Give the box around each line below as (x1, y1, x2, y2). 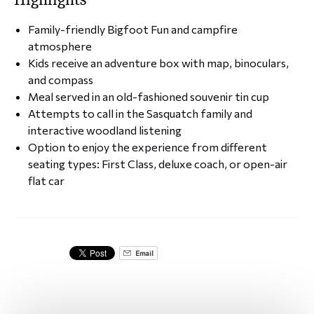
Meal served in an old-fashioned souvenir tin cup (28, 89, 269, 103)
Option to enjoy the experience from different (28, 139, 267, 153)
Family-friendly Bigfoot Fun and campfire (28, 22, 238, 36)
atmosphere (28, 39, 92, 53)
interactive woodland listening (28, 123, 182, 137)
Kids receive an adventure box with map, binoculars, (28, 55, 289, 69)
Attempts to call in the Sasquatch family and (28, 106, 252, 120)
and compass (28, 72, 93, 86)
